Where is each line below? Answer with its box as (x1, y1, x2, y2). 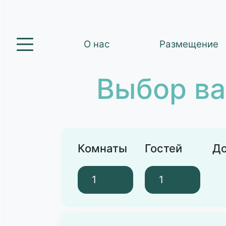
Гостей (145, 141, 183, 155)
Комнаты (78, 141, 127, 155)
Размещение (159, 38, 219, 50)
